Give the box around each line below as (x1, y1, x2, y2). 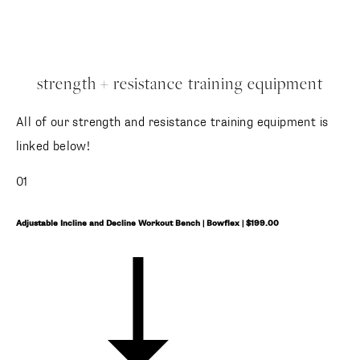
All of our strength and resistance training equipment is (16, 116, 329, 129)
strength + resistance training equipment (36, 76, 324, 94)
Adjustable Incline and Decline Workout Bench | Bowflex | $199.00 (16, 219, 279, 228)
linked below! (16, 140, 91, 153)
